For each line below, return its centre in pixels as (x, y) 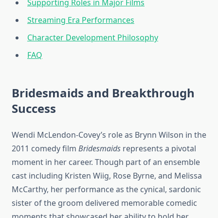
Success (34, 109)
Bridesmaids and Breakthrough (103, 93)
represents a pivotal (158, 149)
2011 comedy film (45, 149)
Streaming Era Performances (81, 20)
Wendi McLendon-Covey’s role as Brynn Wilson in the (109, 135)
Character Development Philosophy (93, 38)
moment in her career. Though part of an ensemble (106, 162)
